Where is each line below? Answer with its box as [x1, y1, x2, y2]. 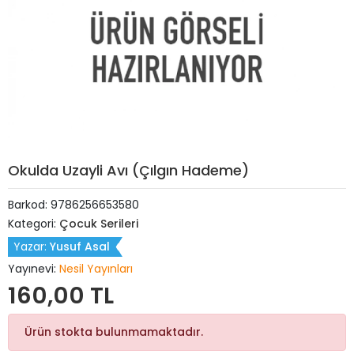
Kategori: [8, 216, 59, 232]
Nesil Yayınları [59, 261, 133, 277]
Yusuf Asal [50, 239, 110, 254]
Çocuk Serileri [59, 216, 138, 232]
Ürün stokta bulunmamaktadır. [24, 324, 203, 340]
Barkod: [8, 197, 51, 213]
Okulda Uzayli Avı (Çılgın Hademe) [8, 160, 249, 180]
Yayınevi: [8, 261, 59, 277]
